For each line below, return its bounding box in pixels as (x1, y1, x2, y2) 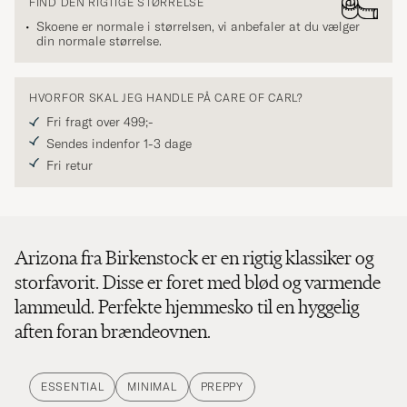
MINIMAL (127, 380, 177, 394)
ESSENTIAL (41, 380, 104, 394)
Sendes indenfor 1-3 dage (46, 135, 192, 153)
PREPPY (200, 380, 243, 394)
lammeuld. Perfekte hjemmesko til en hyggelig (15, 294, 359, 320)
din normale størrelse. (36, 33, 162, 50)
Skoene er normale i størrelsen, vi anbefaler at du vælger (36, 18, 360, 35)
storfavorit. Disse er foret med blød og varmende (15, 270, 381, 295)
